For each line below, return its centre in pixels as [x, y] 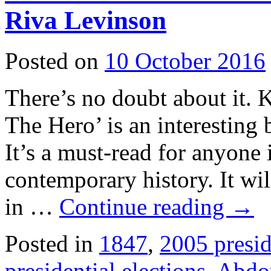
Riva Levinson [86, 21]
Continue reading [145, 206]
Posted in [49, 243]
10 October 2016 [185, 60]
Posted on [52, 60]
